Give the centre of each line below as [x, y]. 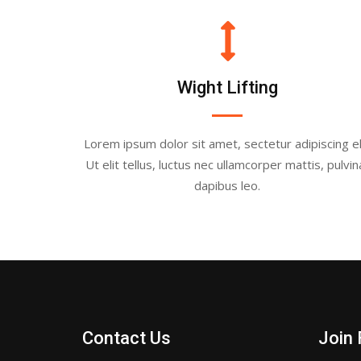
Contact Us [127, 338]
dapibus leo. [227, 185]
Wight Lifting [227, 87]
